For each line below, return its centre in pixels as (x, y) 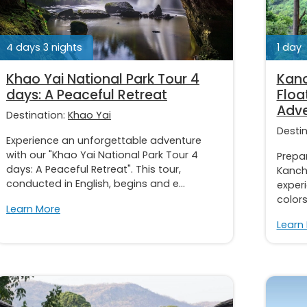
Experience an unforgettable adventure (104, 140)
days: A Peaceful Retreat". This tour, (94, 169)
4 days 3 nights (44, 47)
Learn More (33, 209)
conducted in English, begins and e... (96, 183)
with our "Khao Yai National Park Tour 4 (102, 155)
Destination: (37, 115)
